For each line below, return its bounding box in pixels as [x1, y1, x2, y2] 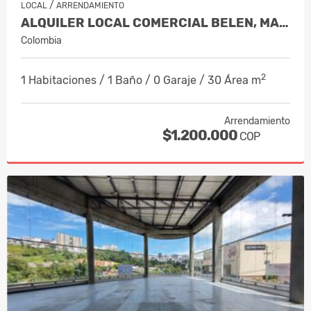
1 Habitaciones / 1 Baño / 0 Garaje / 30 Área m [21, 73, 261, 87]
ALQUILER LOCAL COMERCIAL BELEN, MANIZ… [279, 15, 289, 31]
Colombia [21, 34, 62, 47]
